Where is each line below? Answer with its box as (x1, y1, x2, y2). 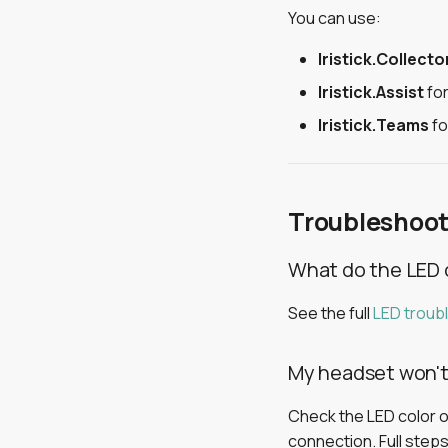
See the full (288, 302, 373, 324)
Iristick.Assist (318, 81, 424, 103)
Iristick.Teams (318, 114, 429, 136)
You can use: (288, 7, 381, 29)
